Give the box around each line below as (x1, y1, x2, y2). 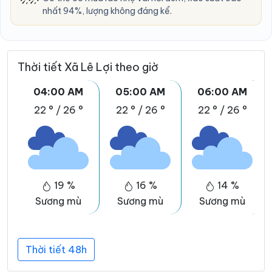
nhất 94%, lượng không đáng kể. (42, 5, 172, 17)
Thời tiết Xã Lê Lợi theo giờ (18, 60, 158, 75)
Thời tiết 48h (25, 243, 87, 256)
